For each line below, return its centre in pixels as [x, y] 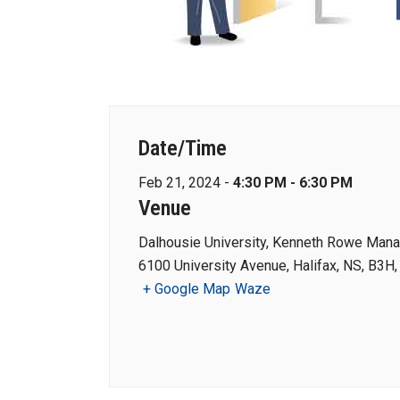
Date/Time [183, 148]
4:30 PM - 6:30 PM [293, 183]
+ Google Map [187, 289]
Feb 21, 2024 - [186, 183]
